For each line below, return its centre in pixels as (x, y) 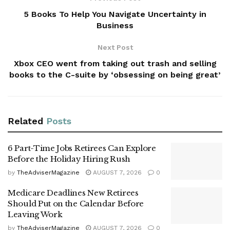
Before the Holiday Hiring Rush (69, 159)
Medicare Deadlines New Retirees (73, 193)
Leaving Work (35, 214)
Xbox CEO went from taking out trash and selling (115, 64)
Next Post (115, 47)
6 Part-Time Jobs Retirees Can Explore (82, 148)
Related (25, 121)
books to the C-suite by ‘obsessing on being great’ (115, 75)
